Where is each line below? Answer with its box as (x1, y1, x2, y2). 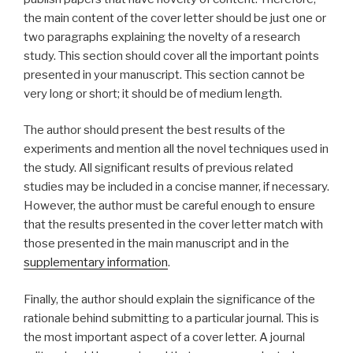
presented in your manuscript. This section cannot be (24, 67, 305, 82)
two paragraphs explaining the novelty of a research (24, 29, 300, 44)
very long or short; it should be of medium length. (24, 86, 282, 101)
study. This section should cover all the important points (24, 48, 319, 63)
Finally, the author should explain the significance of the (24, 292, 315, 307)
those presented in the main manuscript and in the (24, 236, 289, 251)
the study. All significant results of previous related (24, 161, 293, 176)
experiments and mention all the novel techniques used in (24, 142, 329, 157)
